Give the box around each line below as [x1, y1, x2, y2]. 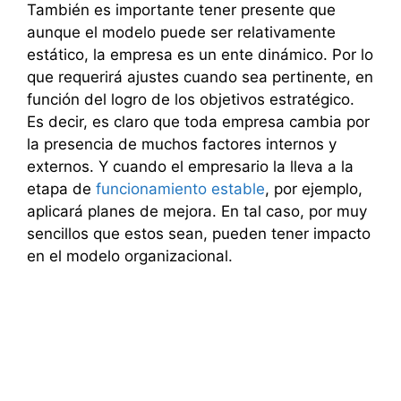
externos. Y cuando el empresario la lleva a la [27, 158, 354, 175]
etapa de [27, 180, 96, 198]
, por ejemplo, [265, 180, 363, 198]
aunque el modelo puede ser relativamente [27, 23, 336, 41]
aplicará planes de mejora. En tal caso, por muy [27, 202, 367, 220]
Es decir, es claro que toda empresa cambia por [27, 113, 370, 131]
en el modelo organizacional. [27, 247, 233, 265]
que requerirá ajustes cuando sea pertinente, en [27, 68, 373, 86]
